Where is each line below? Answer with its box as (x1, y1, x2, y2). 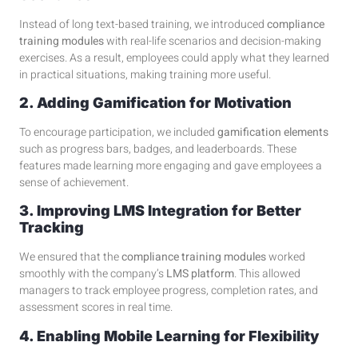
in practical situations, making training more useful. (19, 66, 271, 83)
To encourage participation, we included (19, 124, 217, 141)
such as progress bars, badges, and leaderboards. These (19, 141, 296, 157)
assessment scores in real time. (19, 299, 173, 316)
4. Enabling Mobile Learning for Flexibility (19, 327, 319, 344)
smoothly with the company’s (19, 265, 166, 283)
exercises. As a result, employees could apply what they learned (19, 49, 329, 66)
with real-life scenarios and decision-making (104, 32, 321, 50)
